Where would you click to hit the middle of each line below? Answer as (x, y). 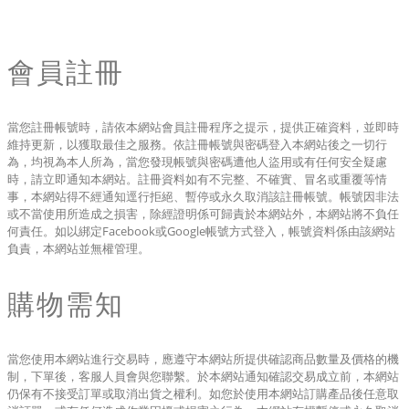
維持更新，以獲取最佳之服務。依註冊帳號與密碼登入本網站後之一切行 (197, 144)
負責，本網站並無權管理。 (79, 248)
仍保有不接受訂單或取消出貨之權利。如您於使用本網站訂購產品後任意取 (203, 393)
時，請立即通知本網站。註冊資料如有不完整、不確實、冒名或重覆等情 (197, 179)
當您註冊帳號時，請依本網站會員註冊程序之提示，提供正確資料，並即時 (203, 127)
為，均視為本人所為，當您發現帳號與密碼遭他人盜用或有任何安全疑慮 (197, 162)
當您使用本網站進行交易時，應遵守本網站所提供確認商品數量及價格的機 (203, 359)
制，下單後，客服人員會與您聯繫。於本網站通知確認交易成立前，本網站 (203, 376)
